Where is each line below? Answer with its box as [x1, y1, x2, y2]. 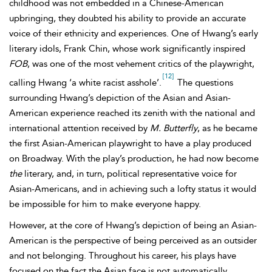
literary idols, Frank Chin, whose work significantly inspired [9, 43, 245, 54]
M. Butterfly [150, 123, 197, 134]
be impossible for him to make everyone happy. [9, 199, 201, 209]
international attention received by [9, 123, 150, 134]
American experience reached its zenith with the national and [9, 107, 255, 118]
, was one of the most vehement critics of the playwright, [27, 58, 254, 69]
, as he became [197, 123, 257, 134]
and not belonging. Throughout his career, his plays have [9, 250, 236, 261]
